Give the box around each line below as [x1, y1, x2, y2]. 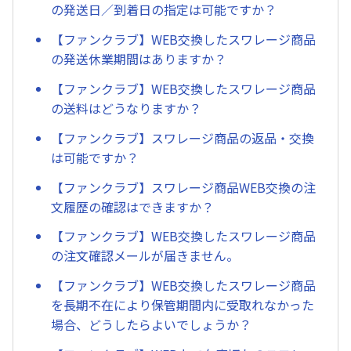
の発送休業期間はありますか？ [51, 49, 226, 69]
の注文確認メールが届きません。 [51, 246, 239, 266]
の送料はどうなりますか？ [51, 98, 201, 118]
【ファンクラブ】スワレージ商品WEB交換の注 [51, 177, 316, 197]
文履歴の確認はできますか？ [51, 197, 214, 216]
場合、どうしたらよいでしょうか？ [51, 315, 251, 335]
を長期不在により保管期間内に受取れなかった [51, 295, 314, 315]
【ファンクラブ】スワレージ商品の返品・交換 [51, 128, 314, 147]
